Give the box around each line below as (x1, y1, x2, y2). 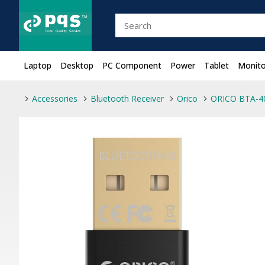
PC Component (102, 60, 161, 71)
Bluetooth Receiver (91, 93, 164, 104)
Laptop (24, 60, 51, 71)
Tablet (204, 60, 229, 71)
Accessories (32, 93, 77, 104)
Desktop (60, 60, 93, 71)
